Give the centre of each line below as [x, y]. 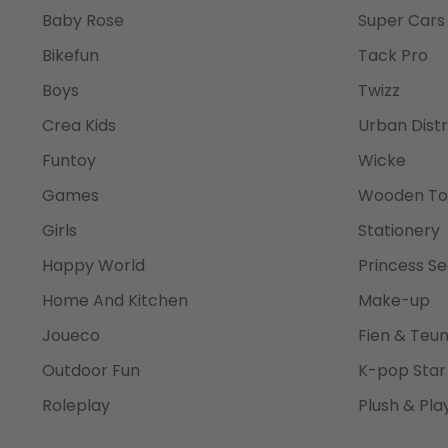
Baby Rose [83, 21]
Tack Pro [392, 56]
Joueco [71, 336]
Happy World [93, 266]
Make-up [393, 301]
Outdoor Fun [91, 371]
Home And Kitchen [115, 301]
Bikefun [70, 56]
